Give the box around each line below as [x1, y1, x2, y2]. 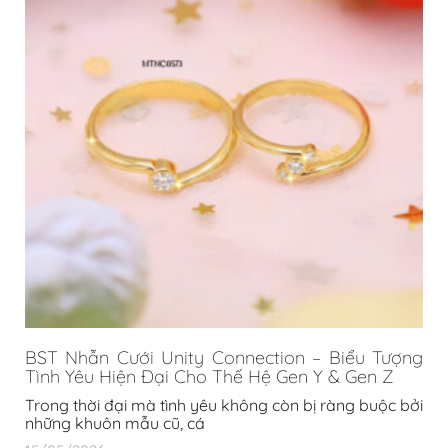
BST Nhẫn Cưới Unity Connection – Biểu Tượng [25, 345, 423, 369]
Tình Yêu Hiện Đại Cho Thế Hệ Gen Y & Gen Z [25, 364, 394, 388]
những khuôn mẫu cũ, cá [25, 412, 205, 433]
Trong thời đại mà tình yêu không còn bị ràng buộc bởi [25, 394, 423, 415]
